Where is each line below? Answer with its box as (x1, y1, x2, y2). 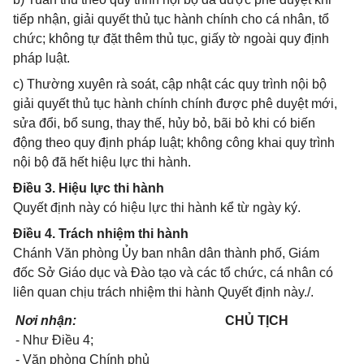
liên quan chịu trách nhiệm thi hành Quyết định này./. (13, 285, 314, 299)
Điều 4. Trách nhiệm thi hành (13, 227, 188, 240)
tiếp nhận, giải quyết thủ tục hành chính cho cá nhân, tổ (13, 12, 329, 26)
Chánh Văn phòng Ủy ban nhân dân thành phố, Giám (13, 246, 319, 260)
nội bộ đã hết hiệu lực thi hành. (13, 155, 191, 169)
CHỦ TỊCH (225, 314, 288, 327)
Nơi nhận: (15, 314, 76, 327)
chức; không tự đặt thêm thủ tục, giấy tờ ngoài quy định (13, 32, 329, 45)
